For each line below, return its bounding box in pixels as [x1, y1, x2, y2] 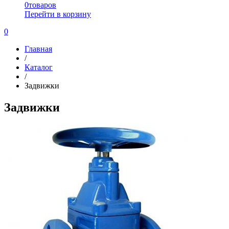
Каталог [25, 63, 53, 72]
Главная [25, 44, 52, 53]
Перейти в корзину [25, 10, 91, 18]
